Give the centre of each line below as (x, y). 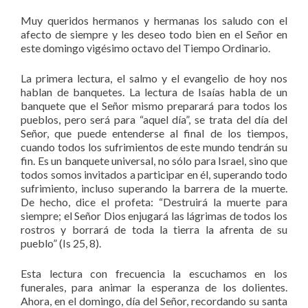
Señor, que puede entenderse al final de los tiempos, (154, 133)
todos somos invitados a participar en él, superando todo (154, 174)
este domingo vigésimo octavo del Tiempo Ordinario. (145, 47)
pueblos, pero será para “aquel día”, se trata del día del (154, 119)
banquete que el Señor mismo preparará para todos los (154, 105)
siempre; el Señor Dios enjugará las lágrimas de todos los (154, 215)
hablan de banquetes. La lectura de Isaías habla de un (154, 91)
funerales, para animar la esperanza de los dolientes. (154, 287)
